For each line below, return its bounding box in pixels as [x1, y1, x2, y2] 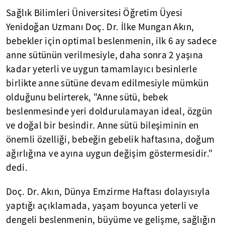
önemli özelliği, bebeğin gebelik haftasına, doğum [6, 134, 215, 146]
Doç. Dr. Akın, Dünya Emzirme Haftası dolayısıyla [6, 186, 210, 198]
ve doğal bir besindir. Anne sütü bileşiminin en [6, 120, 199, 132]
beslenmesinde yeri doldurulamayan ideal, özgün [6, 105, 212, 118]
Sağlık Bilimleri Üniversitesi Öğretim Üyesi [6, 7, 183, 19]
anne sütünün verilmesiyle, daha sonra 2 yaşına [6, 49, 203, 61]
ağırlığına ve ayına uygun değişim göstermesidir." [6, 148, 213, 160]
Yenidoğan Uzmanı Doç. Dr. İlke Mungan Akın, [6, 21, 194, 33]
